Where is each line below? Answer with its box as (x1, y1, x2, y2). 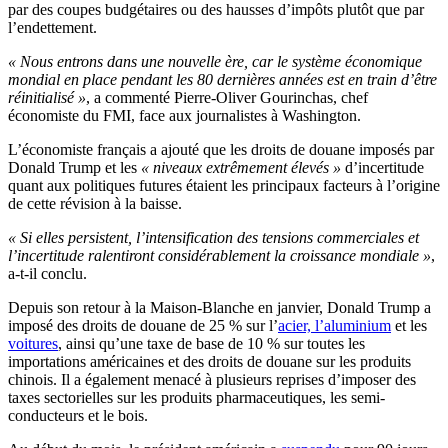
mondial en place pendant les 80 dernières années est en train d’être (8, 71, 437, 89)
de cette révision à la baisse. (8, 195, 182, 213)
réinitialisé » (8, 89, 86, 107)
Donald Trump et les (8, 159, 141, 177)
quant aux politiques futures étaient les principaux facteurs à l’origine (8, 177, 440, 195)
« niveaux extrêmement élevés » (141, 159, 341, 177)
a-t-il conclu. (8, 265, 87, 283)
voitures (8, 335, 58, 353)
